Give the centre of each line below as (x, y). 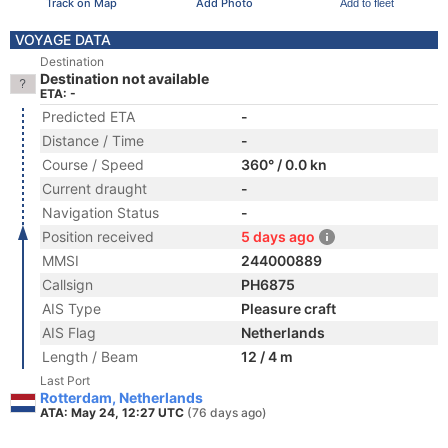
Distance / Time (93, 140)
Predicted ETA (88, 116)
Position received (98, 236)
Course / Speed (93, 164)
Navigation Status (100, 212)
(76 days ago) (227, 412)
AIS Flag (69, 332)
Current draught (94, 188)
